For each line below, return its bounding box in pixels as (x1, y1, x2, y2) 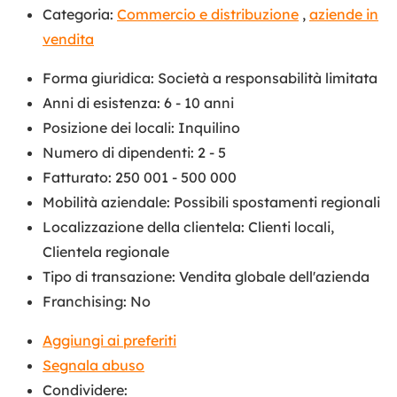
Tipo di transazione (43, 267, 172, 285)
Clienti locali (248, 217, 331, 236)
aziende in (309, 4, 378, 23)
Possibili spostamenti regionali (174, 192, 380, 211)
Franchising (43, 292, 123, 310)
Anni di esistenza (43, 93, 157, 112)
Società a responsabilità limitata (158, 68, 378, 87)
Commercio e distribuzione (117, 4, 299, 23)
